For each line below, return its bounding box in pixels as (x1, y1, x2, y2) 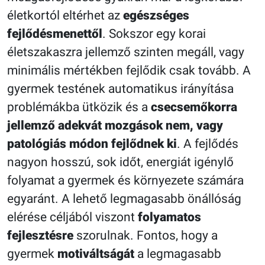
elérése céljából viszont (7, 209, 138, 224)
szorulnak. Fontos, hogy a (73, 228, 218, 243)
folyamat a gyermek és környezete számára (7, 173, 244, 188)
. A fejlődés (177, 136, 238, 151)
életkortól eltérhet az (7, 8, 123, 22)
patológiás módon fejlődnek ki (7, 136, 177, 151)
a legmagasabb (134, 246, 221, 261)
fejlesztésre (7, 228, 73, 243)
